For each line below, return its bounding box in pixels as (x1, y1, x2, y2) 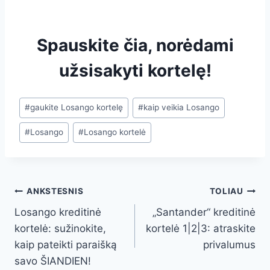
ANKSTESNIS (27, 186, 84, 196)
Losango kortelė (84, 127, 146, 137)
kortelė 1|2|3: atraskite (146, 222, 256, 234)
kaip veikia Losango (143, 102, 220, 113)
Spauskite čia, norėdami (36, 35, 234, 56)
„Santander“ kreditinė (152, 206, 256, 218)
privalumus (203, 238, 256, 251)
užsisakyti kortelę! (58, 60, 212, 81)
